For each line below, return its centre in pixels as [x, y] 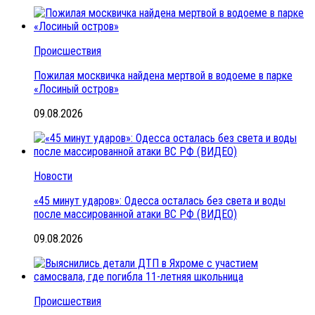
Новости [53, 176]
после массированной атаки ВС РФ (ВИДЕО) [135, 214]
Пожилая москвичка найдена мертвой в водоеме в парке [163, 76]
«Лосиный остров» [76, 89]
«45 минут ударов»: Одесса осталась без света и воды [160, 201]
